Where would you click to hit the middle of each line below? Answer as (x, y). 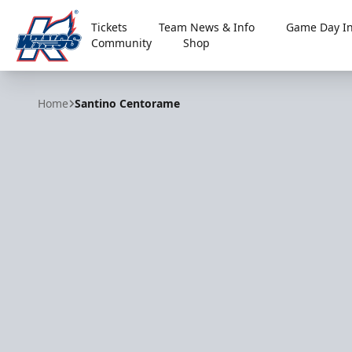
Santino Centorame (127, 103)
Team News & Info (207, 27)
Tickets (110, 27)
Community (122, 43)
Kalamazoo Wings (68, 73)
